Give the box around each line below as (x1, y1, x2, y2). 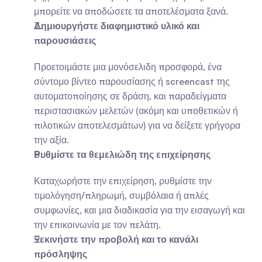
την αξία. (34, 134, 69, 146)
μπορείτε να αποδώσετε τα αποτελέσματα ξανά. (34, 5, 228, 17)
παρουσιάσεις (34, 35, 96, 46)
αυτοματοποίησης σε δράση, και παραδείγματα (34, 90, 226, 102)
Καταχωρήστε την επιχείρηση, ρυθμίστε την (34, 175, 212, 187)
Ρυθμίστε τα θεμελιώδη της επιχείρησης (34, 149, 211, 160)
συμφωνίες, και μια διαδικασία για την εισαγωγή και (34, 204, 245, 216)
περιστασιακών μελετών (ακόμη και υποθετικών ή (34, 105, 238, 116)
